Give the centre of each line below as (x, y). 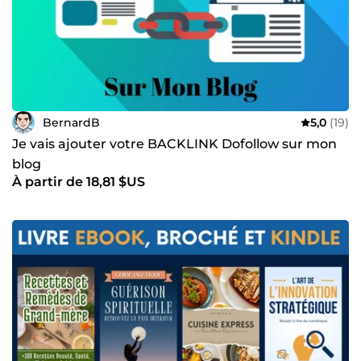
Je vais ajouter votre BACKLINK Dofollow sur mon (174, 144)
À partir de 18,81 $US (79, 182)
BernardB (71, 122)
